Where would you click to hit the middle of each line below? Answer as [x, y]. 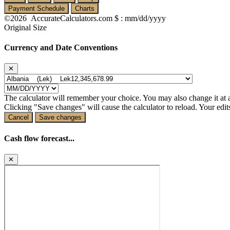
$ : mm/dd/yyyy [140, 18]
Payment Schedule [36, 8]
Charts [85, 8]
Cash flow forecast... [39, 138]
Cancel [18, 118]
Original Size [25, 27]
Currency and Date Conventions [61, 47]
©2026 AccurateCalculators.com [59, 18]
